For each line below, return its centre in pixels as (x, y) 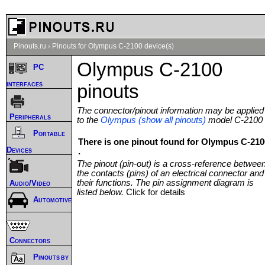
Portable (49, 134)
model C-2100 (234, 120)
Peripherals (30, 117)
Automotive (52, 200)
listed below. (101, 192)
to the (89, 120)
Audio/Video (30, 183)
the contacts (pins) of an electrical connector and (170, 173)
